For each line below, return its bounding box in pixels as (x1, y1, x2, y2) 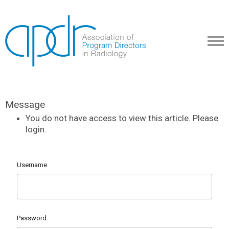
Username (17, 161, 47, 169)
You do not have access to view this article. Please (26, 113, 218, 123)
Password (17, 214, 47, 222)
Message (5, 99, 45, 110)
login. (26, 124, 47, 134)
